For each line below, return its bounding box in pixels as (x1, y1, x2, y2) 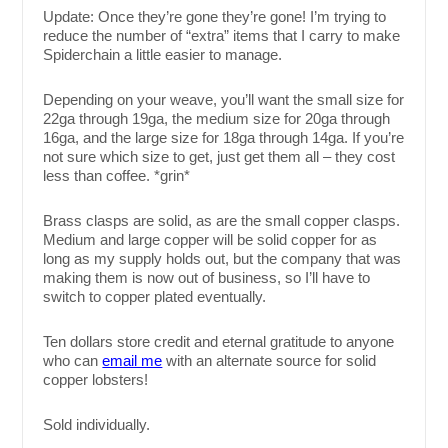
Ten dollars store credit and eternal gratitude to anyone (43, 333, 395, 351)
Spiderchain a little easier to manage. (43, 46, 283, 64)
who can (43, 352, 103, 370)
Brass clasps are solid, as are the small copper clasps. (43, 212, 401, 230)
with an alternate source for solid (162, 352, 377, 370)
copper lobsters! (43, 371, 149, 389)
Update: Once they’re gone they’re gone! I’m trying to (43, 8, 387, 26)
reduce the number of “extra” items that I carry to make (43, 27, 401, 45)
